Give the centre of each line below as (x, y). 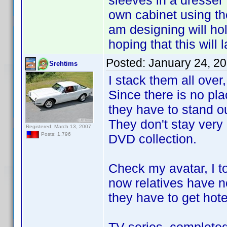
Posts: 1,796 (55, 134)
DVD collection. (153, 139)
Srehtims (63, 64)
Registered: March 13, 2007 (59, 126)
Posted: (127, 63)
